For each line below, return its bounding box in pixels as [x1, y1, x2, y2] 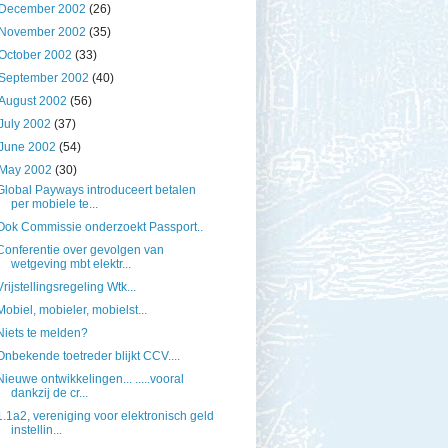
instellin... [10, 423, 62, 438]
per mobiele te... [10, 197, 98, 212]
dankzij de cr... [10, 386, 88, 401]
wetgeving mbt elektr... [10, 257, 131, 272]
